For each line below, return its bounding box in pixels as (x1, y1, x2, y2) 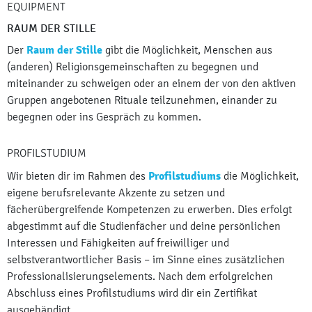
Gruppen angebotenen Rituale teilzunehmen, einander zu (7, 93, 277, 107)
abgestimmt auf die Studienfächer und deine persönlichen (7, 219, 281, 233)
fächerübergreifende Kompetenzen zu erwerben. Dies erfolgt (7, 203, 292, 217)
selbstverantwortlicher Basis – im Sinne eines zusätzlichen (7, 253, 285, 267)
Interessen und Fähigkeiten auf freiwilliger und (7, 236, 229, 250)
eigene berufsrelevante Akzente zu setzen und (7, 186, 225, 200)
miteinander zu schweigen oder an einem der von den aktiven (7, 77, 296, 91)
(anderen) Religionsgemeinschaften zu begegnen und (7, 60, 258, 74)
